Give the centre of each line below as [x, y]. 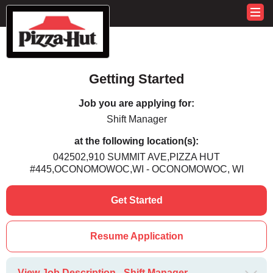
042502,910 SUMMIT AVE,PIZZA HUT [136, 157]
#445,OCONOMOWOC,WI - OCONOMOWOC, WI [136, 169]
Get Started [136, 200]
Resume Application [136, 236]
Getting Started [136, 79]
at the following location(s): [136, 141]
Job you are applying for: [136, 104]
